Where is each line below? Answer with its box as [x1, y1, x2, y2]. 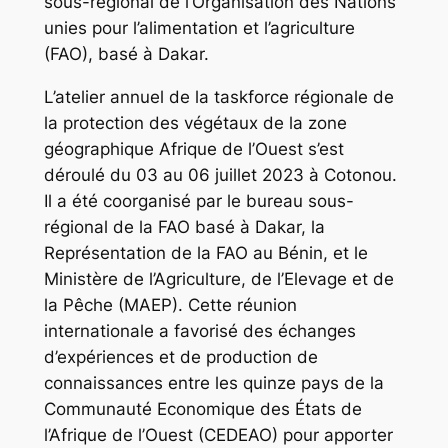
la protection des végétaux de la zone [43, 113, 347, 134]
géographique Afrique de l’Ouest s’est [43, 139, 344, 160]
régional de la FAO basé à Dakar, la [43, 217, 325, 238]
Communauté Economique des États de [43, 399, 362, 420]
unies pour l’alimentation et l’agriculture [43, 18, 355, 39]
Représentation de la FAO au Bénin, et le [43, 243, 368, 264]
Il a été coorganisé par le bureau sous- [43, 191, 354, 212]
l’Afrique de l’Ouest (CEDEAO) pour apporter [43, 425, 393, 446]
